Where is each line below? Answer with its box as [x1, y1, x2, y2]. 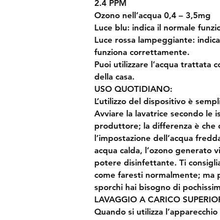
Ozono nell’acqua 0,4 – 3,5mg [94, 10, 211, 20]
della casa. [94, 71, 135, 82]
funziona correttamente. [94, 47, 190, 57]
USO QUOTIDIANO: [94, 83, 172, 94]
